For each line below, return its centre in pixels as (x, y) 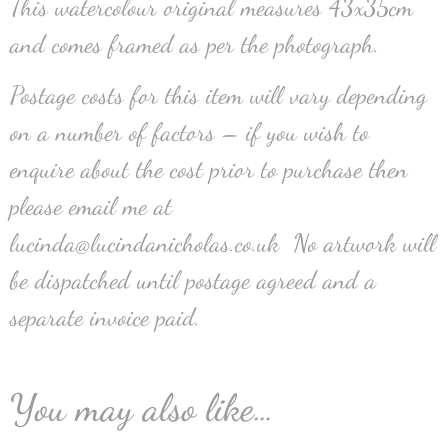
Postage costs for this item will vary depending (218, 95)
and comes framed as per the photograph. (194, 43)
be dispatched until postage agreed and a (193, 280)
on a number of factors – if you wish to (189, 132)
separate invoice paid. (105, 317)
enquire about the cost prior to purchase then (209, 169)
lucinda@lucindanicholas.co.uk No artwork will (223, 243)
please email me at (91, 206)
